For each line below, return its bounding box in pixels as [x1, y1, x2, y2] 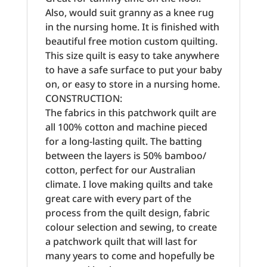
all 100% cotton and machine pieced [45, 120, 207, 133]
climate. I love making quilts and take [45, 178, 213, 191]
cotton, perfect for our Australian [45, 163, 195, 176]
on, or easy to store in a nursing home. [45, 77, 220, 91]
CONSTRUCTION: [45, 92, 122, 105]
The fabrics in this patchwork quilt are [45, 106, 216, 119]
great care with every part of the [45, 192, 191, 205]
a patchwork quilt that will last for [45, 235, 197, 248]
